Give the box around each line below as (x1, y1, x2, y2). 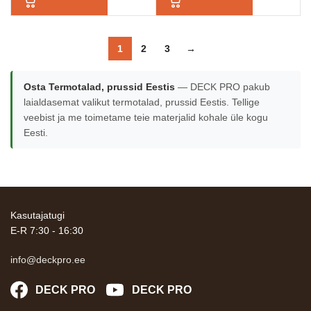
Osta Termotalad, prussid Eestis (24, 81, 175, 92)
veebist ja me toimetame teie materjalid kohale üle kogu (24, 112, 268, 123)
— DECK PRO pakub (175, 81, 270, 92)
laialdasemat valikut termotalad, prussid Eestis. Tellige (24, 96, 260, 108)
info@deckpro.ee (10, 254, 85, 265)
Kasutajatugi (10, 210, 65, 221)
